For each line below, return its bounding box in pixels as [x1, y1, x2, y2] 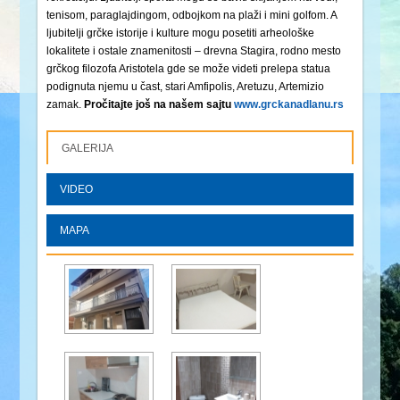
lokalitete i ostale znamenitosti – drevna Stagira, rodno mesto [46, 45, 342, 58]
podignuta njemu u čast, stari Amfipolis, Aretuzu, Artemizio [46, 80, 325, 94]
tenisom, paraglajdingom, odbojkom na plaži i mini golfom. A [46, 9, 337, 22]
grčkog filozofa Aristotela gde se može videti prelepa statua [46, 62, 331, 76]
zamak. [46, 98, 85, 112]
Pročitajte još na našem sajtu [84, 98, 235, 112]
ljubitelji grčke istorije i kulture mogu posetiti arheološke [46, 27, 315, 40]
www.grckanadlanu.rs [234, 98, 345, 112]
